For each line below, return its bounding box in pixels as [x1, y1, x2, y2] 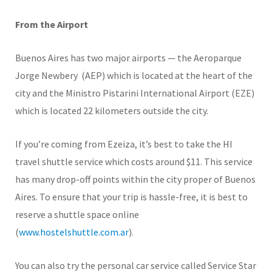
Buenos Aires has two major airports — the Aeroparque [15, 51, 242, 64]
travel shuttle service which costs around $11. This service [15, 155, 253, 168]
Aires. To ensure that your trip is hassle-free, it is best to [15, 190, 248, 203]
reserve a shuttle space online [15, 208, 139, 220]
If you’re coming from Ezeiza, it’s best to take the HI [15, 137, 233, 150]
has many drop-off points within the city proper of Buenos [15, 172, 256, 185]
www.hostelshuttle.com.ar [19, 225, 129, 238]
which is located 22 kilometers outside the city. [15, 104, 208, 117]
